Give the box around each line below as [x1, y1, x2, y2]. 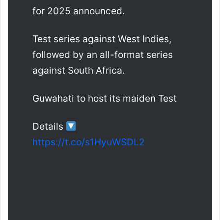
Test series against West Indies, [32, 33, 171, 45]
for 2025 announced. [32, 5, 125, 17]
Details [32, 121, 66, 133]
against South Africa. [32, 65, 125, 77]
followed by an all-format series [32, 49, 173, 61]
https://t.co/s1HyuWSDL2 [32, 137, 145, 148]
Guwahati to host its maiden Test [32, 93, 177, 105]
